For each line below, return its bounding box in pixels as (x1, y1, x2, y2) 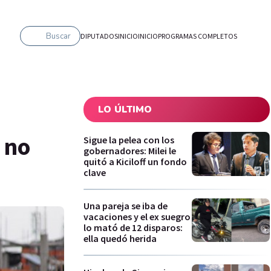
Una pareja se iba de (83, 200, 168, 212)
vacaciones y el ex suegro (83, 211, 191, 223)
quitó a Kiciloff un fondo (83, 155, 187, 168)
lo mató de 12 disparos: (83, 221, 183, 234)
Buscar (46, 30, 71, 42)
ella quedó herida (83, 232, 157, 245)
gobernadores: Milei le (83, 144, 176, 157)
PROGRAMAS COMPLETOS (158, 31, 237, 41)
